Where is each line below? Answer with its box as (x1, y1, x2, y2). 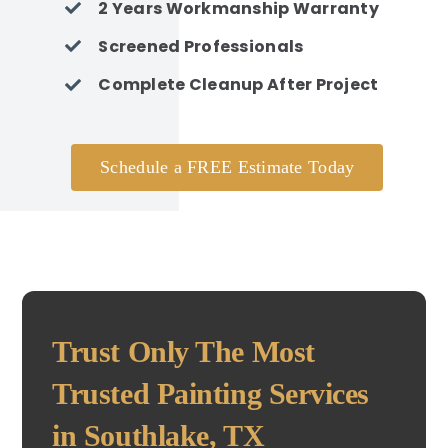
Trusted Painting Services (52, 376, 370, 410)
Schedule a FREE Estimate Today (100, 156, 355, 177)
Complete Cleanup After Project (98, 72, 379, 96)
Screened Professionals (98, 34, 304, 58)
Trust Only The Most (52, 334, 315, 368)
